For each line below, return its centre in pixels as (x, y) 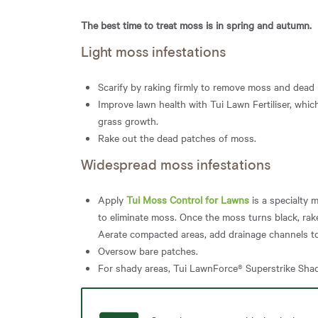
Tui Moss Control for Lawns (188, 199)
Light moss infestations (155, 53)
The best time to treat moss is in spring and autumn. (196, 24)
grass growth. (128, 120)
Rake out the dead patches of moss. (179, 137)
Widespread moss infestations (177, 165)
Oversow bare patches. (148, 250)
